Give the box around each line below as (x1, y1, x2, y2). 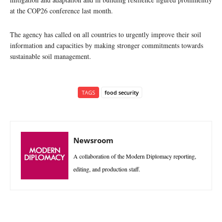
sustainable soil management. (10, 51, 94, 61)
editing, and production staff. (73, 165, 140, 173)
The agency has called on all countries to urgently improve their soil (10, 29, 201, 39)
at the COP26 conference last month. (10, 5, 115, 15)
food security (105, 88, 139, 96)
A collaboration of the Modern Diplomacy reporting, (73, 152, 196, 160)
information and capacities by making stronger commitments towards (10, 40, 203, 50)
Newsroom (73, 135, 113, 145)
